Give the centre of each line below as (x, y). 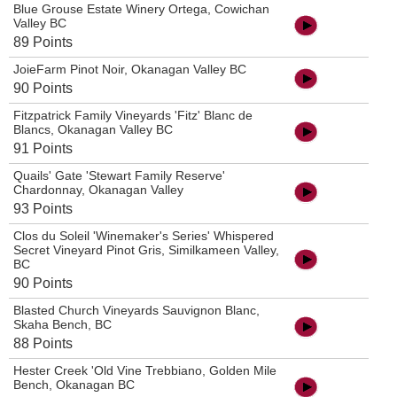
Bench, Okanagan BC (74, 385)
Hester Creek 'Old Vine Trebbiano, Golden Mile (145, 371)
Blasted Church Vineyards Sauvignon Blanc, (136, 311)
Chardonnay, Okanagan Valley (98, 190)
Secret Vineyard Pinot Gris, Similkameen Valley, (146, 250)
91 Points (43, 149)
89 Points (43, 43)
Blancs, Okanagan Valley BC (93, 130)
